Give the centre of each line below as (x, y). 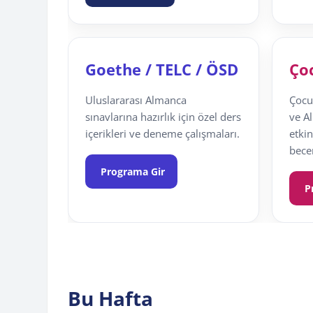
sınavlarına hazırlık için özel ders (163, 117)
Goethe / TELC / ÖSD (162, 70)
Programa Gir (132, 172)
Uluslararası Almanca (136, 100)
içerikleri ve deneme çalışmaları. (163, 134)
